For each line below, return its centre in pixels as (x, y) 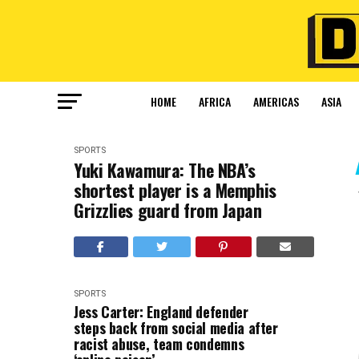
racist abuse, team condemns (159, 344)
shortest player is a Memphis (175, 190)
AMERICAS (276, 101)
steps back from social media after (176, 328)
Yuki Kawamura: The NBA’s (165, 170)
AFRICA (214, 101)
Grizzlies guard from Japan (168, 210)
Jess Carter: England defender (161, 312)
